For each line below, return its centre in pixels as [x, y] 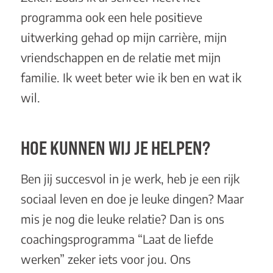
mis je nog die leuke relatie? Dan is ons [122, 218]
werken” [42, 259]
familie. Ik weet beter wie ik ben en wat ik [131, 78]
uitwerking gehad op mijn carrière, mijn [123, 37]
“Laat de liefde [175, 239]
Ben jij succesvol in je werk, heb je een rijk [130, 178]
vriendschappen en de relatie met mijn [120, 58]
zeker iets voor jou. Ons [127, 259]
